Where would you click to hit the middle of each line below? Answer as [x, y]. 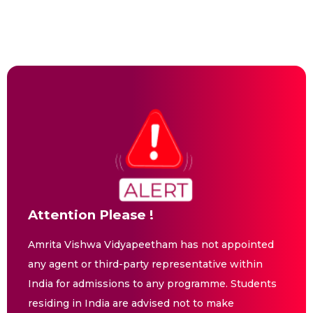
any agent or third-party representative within [145, 264]
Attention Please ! [91, 215]
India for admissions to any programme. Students [152, 284]
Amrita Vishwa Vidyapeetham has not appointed [151, 245]
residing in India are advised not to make [131, 304]
